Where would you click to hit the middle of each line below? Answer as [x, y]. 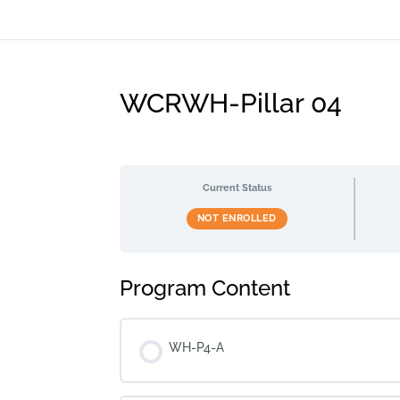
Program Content [205, 287]
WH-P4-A [197, 347]
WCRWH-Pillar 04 [231, 103]
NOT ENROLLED [237, 218]
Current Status [237, 187]
